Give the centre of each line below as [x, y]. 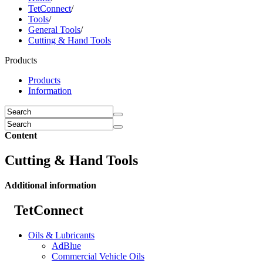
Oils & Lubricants [61, 235]
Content [21, 135]
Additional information [50, 185]
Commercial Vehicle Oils [98, 256]
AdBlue [66, 245]
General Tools [54, 30]
